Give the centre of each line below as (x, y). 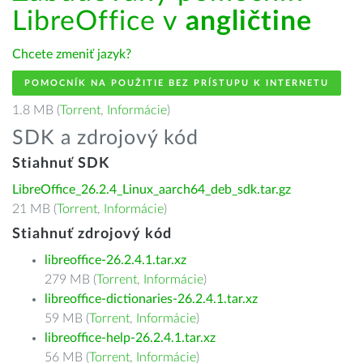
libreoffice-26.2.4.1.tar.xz (115, 260)
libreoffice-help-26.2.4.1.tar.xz (130, 338)
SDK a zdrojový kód (105, 138)
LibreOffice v (99, 22)
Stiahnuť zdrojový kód (92, 234)
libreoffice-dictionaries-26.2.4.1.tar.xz (151, 299)
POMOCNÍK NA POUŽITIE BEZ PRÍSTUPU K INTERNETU (177, 83)
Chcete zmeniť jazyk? (72, 54)
